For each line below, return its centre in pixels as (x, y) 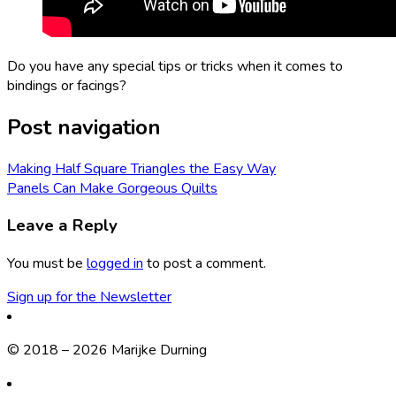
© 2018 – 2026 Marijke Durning (107, 350)
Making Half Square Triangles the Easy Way (141, 168)
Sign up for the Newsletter (89, 297)
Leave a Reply (62, 226)
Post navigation (84, 127)
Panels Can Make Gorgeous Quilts (112, 188)
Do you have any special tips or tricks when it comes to (175, 66)
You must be (47, 264)
